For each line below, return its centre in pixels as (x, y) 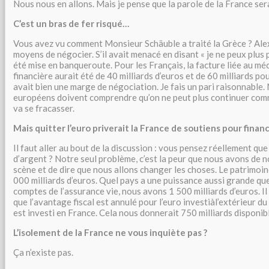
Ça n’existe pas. (43, 252)
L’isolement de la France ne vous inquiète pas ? (110, 232)
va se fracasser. (44, 108)
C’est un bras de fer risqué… (71, 23)
